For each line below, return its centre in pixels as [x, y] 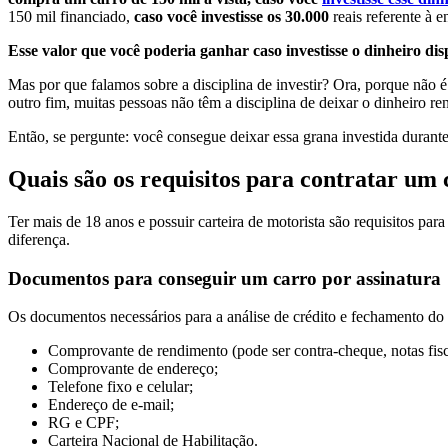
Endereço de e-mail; [111, 405]
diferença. [39, 239]
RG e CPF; [83, 423]
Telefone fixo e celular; [120, 387]
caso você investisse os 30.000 [233, 17]
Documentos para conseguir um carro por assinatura [224, 278]
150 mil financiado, [71, 17]
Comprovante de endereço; [133, 369]
